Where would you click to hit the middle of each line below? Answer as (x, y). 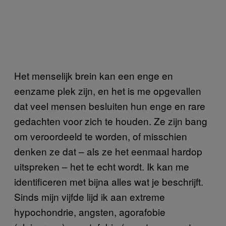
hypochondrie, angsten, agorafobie (90, 212)
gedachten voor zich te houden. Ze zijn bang (111, 121)
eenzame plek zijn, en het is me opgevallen (108, 91)
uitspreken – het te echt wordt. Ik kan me (102, 166)
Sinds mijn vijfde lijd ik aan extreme (90, 197)
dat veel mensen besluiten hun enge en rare (110, 106)
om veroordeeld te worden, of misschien (101, 136)
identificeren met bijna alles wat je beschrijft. (109, 182)
